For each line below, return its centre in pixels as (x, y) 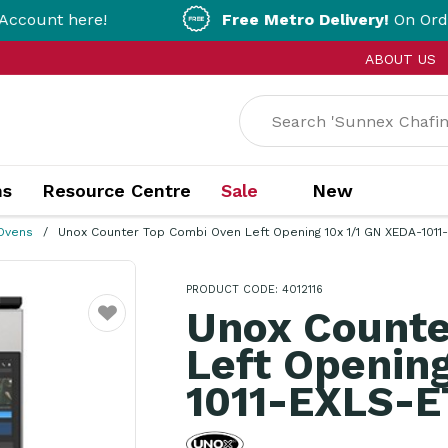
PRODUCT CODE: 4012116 (254, 289)
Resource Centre (116, 190)
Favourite (122, 327)
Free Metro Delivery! (222, 19)
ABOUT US (400, 59)
